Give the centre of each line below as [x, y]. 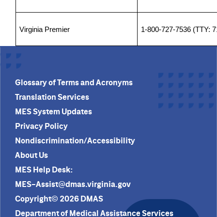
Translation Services [52, 97]
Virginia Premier [45, 29]
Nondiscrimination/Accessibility [75, 140]
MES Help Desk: [44, 169]
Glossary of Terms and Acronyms [74, 82]
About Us [31, 155]
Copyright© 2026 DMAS [59, 198]
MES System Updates [54, 111]
